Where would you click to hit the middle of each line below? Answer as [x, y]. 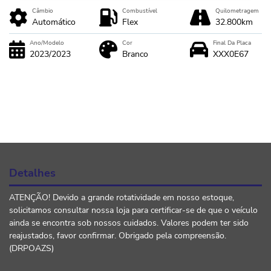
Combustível [140, 11]
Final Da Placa [232, 43]
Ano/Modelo [47, 43]
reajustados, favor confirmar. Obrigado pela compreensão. [118, 235]
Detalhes [32, 173]
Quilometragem [237, 11]
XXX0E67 [230, 54]
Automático [54, 22]
